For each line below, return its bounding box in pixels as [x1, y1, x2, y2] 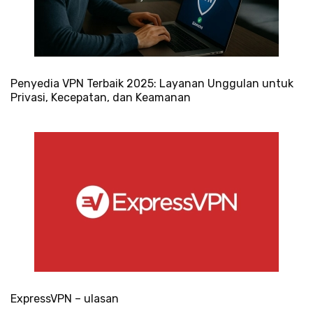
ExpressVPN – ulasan [10, 291, 119, 305]
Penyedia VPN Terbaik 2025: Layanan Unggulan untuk [10, 76, 293, 90]
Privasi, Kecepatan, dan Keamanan [10, 90, 191, 104]
